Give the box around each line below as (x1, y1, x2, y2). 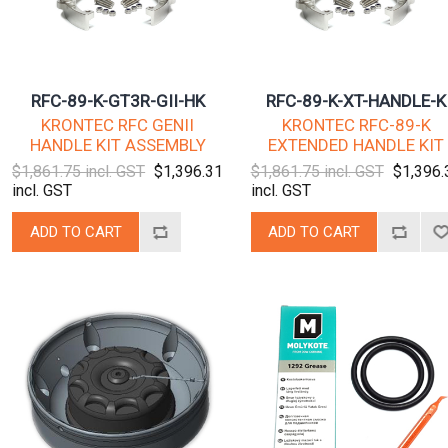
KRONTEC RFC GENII (41, 115, 195, 136)
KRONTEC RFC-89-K (281, 115, 431, 136)
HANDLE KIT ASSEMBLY (29, 135, 206, 156)
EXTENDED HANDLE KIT (268, 135, 445, 156)
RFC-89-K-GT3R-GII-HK (30, 91, 205, 112)
